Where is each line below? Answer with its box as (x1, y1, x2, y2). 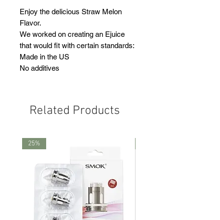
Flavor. (20, 19, 41, 27)
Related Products (29, 104, 120, 119)
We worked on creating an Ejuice (20, 30, 125, 39)
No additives (20, 64, 59, 73)
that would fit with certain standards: (20, 41, 135, 50)
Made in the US (20, 53, 69, 61)
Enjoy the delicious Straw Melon (20, 7, 122, 16)
